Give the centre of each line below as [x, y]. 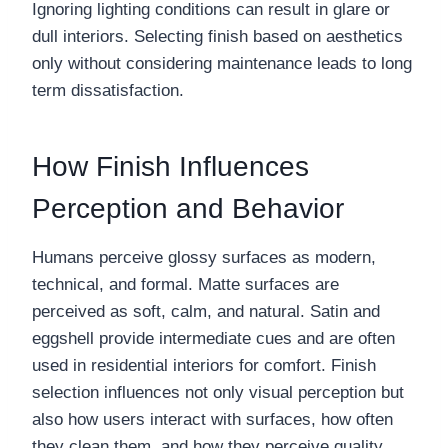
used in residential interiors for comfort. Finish [204, 366]
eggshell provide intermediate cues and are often [213, 339]
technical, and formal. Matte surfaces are [185, 285]
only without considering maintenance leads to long [222, 64]
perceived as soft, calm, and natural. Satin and [206, 312]
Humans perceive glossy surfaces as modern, [204, 258]
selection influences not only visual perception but [218, 393]
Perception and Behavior [188, 209]
